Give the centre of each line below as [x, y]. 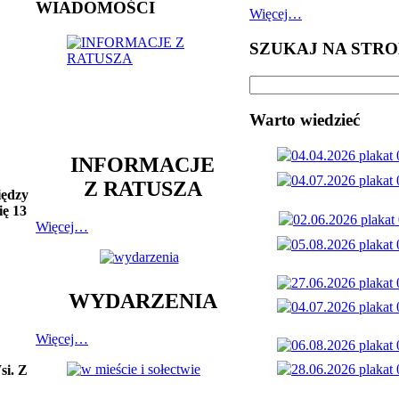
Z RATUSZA [142, 188]
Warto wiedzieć [305, 120]
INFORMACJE [142, 164]
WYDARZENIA [142, 301]
